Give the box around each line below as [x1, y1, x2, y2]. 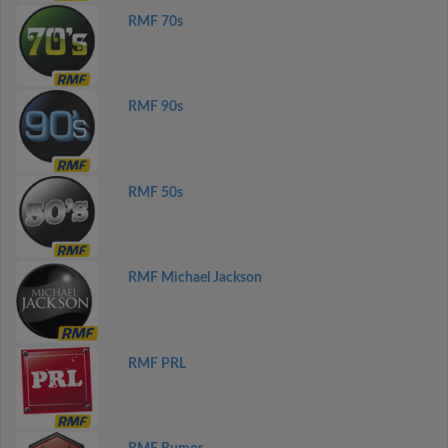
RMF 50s [127, 185, 183, 200]
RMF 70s [127, 14, 183, 29]
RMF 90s [127, 100, 183, 114]
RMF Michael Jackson [127, 271, 262, 285]
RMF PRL [127, 356, 186, 371]
